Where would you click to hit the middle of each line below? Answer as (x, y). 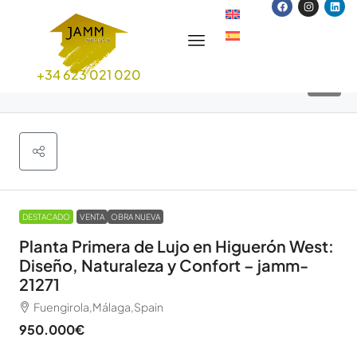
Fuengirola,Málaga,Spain (98, 307)
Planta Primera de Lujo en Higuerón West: (177, 246)
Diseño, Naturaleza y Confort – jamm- (164, 265)
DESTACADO (46, 217)
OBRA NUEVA (135, 217)
